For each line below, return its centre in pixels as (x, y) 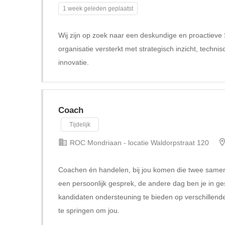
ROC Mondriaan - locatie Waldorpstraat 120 (138, 143)
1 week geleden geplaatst (98, 9)
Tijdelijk (80, 125)
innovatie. (74, 62)
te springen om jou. (89, 210)
